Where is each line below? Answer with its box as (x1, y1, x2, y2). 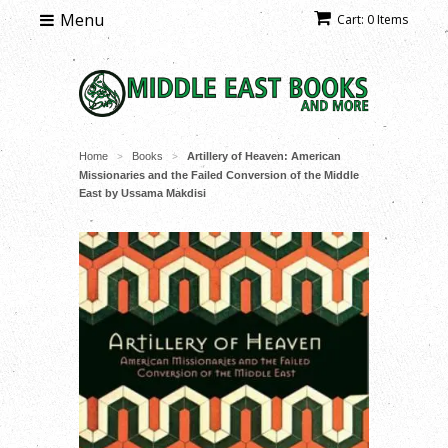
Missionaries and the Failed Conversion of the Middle (79, 168, 359, 181)
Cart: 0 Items (337, 11, 408, 28)
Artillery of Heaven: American (187, 149, 341, 162)
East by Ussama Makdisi (79, 186, 206, 199)
